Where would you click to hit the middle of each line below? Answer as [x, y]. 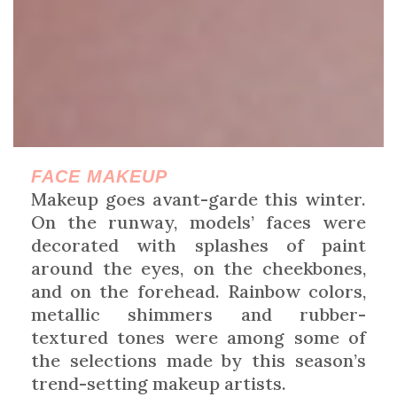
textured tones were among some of [198, 337]
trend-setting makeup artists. [159, 383]
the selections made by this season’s [198, 360]
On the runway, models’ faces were [198, 222]
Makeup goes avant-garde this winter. [198, 198]
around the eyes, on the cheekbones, [198, 268]
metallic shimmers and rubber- [198, 314]
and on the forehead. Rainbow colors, [198, 291]
